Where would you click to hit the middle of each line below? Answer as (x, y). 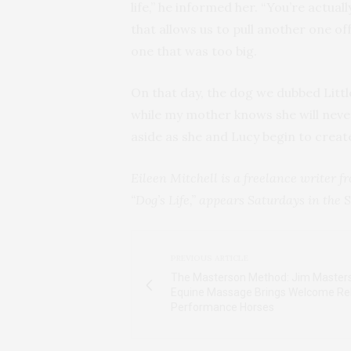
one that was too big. (194, 51)
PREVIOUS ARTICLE (210, 259)
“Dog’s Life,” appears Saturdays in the (237, 200)
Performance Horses (223, 308)
